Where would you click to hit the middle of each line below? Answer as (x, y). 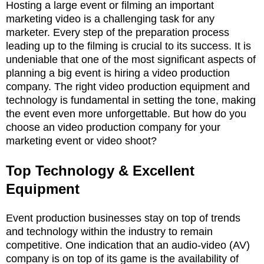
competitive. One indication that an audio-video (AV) (128, 245)
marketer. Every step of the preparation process (118, 32)
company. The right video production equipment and (128, 86)
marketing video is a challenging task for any (110, 19)
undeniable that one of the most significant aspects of (131, 59)
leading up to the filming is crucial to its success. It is (128, 46)
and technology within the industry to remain (109, 231)
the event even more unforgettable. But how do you (126, 113)
